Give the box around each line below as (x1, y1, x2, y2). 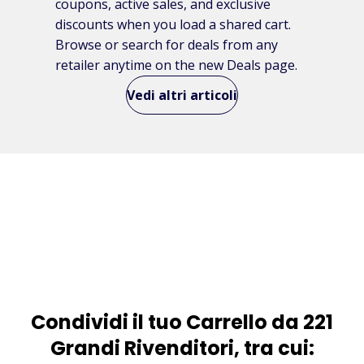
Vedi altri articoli (127, 85, 237, 104)
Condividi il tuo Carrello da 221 (31, 308, 333, 336)
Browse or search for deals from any (55, 35, 278, 54)
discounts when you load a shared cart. (55, 15, 291, 33)
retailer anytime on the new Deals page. (55, 55, 297, 74)
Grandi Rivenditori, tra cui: (50, 334, 314, 362)
